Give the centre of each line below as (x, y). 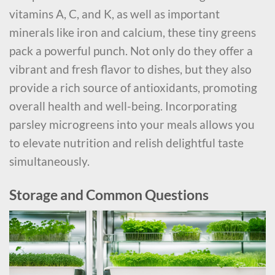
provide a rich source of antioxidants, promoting (133, 87)
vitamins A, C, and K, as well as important (114, 14)
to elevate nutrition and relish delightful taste (126, 142)
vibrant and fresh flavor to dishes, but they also (130, 69)
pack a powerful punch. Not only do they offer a (131, 50)
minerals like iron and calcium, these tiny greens (133, 32)
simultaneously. (49, 161)
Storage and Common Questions (109, 194)
